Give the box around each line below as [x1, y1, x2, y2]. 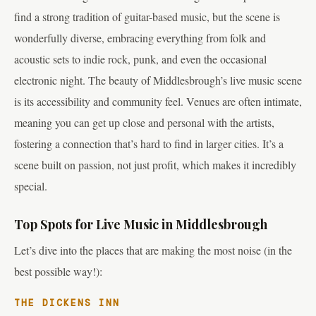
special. [14, 178, 47, 193]
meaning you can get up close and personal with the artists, [14, 114, 274, 130]
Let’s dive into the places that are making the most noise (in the [14, 242, 292, 257]
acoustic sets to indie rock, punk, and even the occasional [14, 51, 267, 66]
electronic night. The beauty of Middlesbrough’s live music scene [14, 72, 302, 87]
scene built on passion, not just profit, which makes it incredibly [14, 157, 296, 172]
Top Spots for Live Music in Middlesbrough [14, 215, 267, 233]
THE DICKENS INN [14, 296, 120, 309]
